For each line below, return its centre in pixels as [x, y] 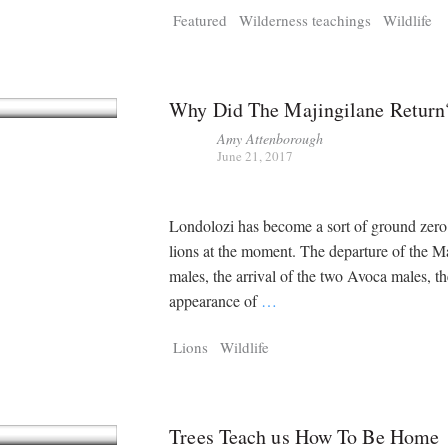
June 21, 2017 [255, 156]
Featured [200, 20]
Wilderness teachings [305, 20]
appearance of [215, 300]
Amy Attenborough [270, 139]
